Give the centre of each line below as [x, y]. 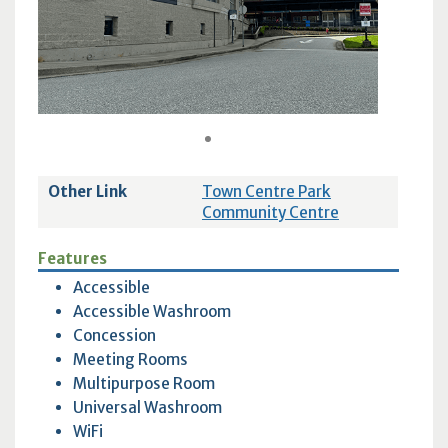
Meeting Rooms [130, 359]
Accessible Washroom [151, 311]
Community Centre [270, 212]
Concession [114, 335]
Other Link [87, 191]
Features [72, 258]
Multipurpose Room [143, 383]
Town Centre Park [266, 191]
